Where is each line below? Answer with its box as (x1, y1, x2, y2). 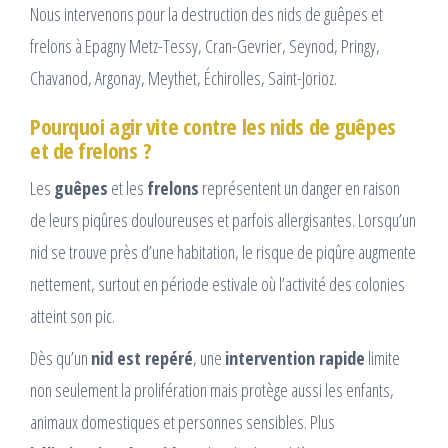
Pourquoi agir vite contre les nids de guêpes (30, 111, 396, 142)
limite (365, 346, 400, 371)
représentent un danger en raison (199, 176, 400, 201)
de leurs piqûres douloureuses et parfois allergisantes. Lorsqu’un (30, 208, 416, 233)
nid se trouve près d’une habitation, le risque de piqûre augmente (30, 240, 416, 265)
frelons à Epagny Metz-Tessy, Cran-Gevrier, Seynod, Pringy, (30, 34, 380, 59)
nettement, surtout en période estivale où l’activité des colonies (30, 272, 405, 297)
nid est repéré (91, 346, 193, 371)
